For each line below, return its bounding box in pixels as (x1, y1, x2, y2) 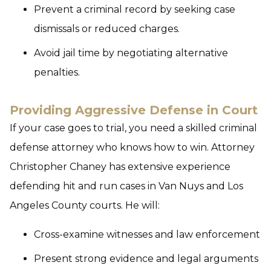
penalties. (34, 67, 80, 78)
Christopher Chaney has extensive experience (10, 161, 230, 172)
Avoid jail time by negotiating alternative (34, 47, 228, 59)
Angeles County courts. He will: (10, 200, 160, 211)
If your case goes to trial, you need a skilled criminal (10, 122, 257, 134)
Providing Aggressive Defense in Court (10, 103, 258, 117)
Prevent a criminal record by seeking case (34, 4, 235, 15)
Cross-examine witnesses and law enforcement (34, 229, 260, 240)
